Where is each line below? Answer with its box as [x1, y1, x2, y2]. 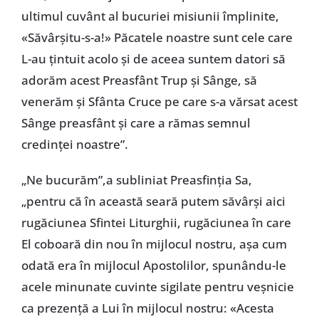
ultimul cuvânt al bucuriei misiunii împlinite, [21, 7, 279, 24]
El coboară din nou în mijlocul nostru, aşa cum [21, 235, 287, 252]
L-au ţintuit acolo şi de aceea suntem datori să [21, 50, 286, 67]
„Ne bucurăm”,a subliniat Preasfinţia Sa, [21, 171, 252, 188]
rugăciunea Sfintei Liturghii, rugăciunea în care [21, 214, 291, 231]
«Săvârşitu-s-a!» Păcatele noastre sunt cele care [21, 28, 293, 46]
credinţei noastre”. [21, 135, 128, 152]
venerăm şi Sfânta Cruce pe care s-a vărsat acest [21, 93, 298, 110]
